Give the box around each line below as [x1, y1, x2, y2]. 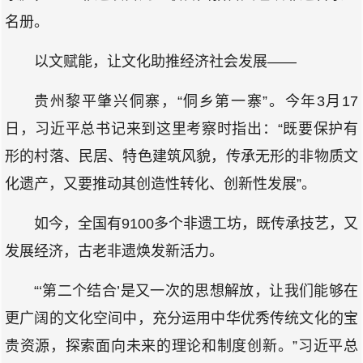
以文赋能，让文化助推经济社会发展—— [34, 53, 297, 70]
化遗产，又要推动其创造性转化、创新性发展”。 [5, 176, 316, 192]
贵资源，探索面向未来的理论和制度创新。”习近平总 [5, 338, 358, 354]
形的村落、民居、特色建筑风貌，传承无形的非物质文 [5, 148, 358, 164]
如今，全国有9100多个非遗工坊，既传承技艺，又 [34, 216, 358, 232]
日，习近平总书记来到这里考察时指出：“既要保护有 [5, 121, 358, 137]
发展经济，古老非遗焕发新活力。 [5, 243, 224, 259]
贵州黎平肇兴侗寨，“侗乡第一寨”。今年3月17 [34, 93, 358, 109]
